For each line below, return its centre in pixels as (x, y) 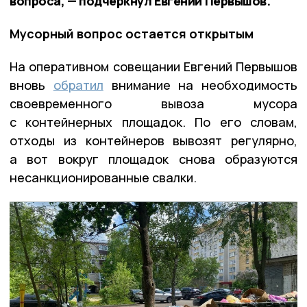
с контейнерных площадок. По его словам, (153, 122)
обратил (78, 85)
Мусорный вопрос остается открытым (132, 34)
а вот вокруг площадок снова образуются (153, 159)
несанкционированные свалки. (103, 178)
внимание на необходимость (200, 85)
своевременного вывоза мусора (153, 104)
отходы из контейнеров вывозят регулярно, (153, 141)
